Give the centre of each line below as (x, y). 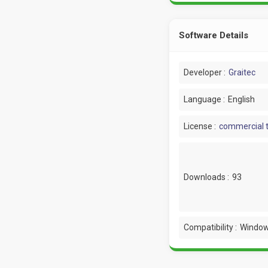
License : (200, 126)
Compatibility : (210, 227)
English (241, 99)
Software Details (213, 35)
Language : (204, 99)
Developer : (204, 72)
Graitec (242, 72)
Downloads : (206, 177)
